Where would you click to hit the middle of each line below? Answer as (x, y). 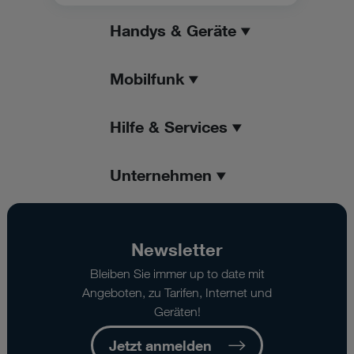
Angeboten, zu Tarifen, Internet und (177, 293)
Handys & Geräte (173, 30)
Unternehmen (161, 175)
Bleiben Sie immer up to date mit (177, 274)
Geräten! (177, 312)
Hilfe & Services (169, 126)
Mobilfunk (147, 78)
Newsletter (177, 249)
